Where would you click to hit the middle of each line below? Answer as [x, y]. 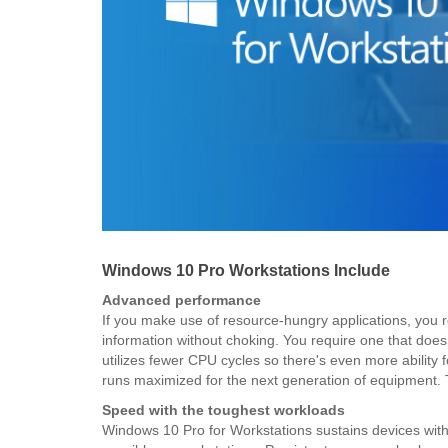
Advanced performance [181, 299]
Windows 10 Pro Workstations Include [246, 270]
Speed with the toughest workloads [223, 409]
